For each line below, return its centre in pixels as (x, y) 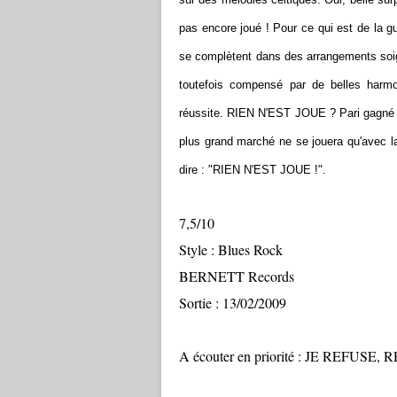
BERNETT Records (237, 276)
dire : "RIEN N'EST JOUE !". (261, 170)
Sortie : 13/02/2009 (233, 303)
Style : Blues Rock (231, 249)
